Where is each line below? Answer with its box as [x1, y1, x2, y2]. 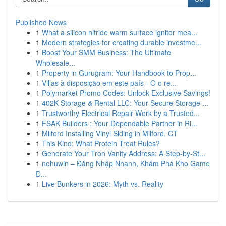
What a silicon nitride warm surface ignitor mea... [42, 27, 197, 37]
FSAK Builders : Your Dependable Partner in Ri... [42, 118, 197, 128]
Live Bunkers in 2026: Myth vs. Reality [42, 179, 163, 189]
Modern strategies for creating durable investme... [42, 37, 201, 47]
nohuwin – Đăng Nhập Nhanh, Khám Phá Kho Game [42, 158, 210, 168]
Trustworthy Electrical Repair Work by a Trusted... [42, 108, 200, 118]
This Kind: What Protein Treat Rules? [42, 138, 160, 148]
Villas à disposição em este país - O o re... [42, 78, 177, 88]
